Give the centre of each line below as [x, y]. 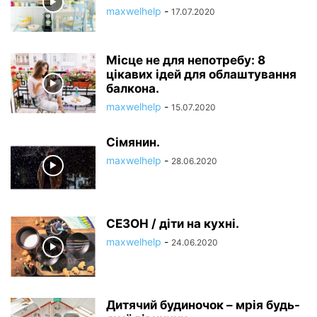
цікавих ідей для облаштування [201, 74]
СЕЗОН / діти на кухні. [173, 224]
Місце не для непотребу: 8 [186, 60]
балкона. [133, 88]
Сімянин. [133, 142]
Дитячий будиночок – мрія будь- [203, 305]
